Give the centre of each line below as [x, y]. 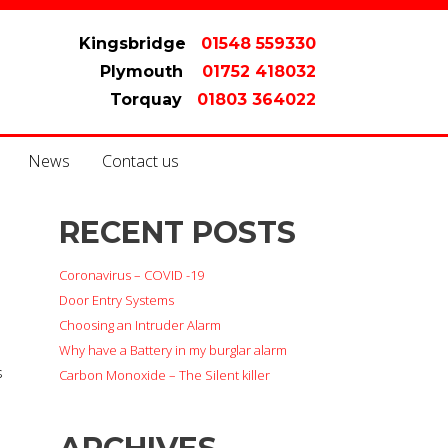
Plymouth [144, 71]
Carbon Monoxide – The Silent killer [165, 375]
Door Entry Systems [117, 300]
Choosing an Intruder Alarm [140, 325]
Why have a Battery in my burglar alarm [173, 350]
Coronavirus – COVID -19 [132, 275]
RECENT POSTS [178, 232]
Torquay [148, 99]
